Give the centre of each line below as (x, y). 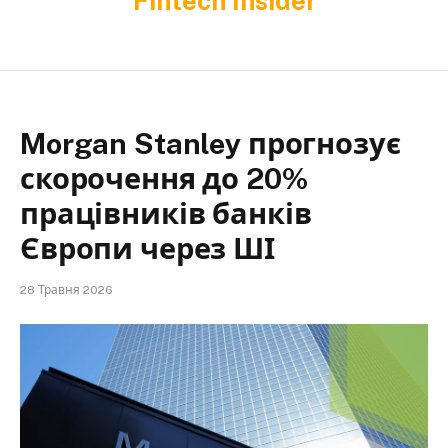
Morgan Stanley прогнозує (210, 143)
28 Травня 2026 (66, 289)
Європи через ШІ (147, 248)
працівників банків (166, 213)
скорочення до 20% (164, 178)
